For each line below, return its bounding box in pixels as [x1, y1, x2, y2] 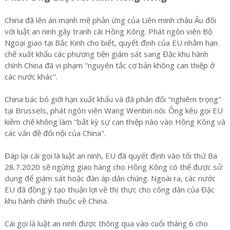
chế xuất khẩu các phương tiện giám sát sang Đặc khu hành [4, 48, 208, 59]
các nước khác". [4, 71, 57, 82]
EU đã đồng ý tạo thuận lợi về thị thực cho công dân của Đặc [4, 184, 215, 195]
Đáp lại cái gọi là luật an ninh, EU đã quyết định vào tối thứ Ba [4, 150, 217, 161]
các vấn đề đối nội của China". [4, 127, 106, 138]
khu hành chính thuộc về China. [4, 195, 108, 206]
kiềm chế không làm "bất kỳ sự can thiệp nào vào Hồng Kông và [4, 116, 225, 127]
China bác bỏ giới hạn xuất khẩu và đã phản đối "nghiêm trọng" [4, 93, 221, 104]
